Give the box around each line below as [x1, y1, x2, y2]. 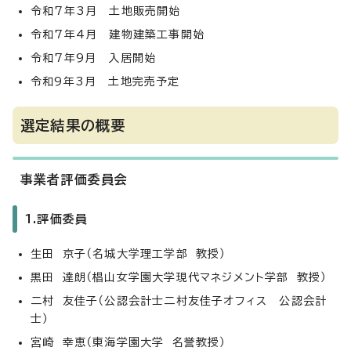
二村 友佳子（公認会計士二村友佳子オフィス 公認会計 [31, 295, 327, 306]
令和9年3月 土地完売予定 [31, 75, 180, 87]
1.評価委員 [25, 212, 89, 225]
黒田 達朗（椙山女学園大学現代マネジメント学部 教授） [31, 271, 327, 283]
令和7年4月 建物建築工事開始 [31, 28, 204, 40]
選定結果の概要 [20, 118, 126, 132]
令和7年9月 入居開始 [31, 52, 157, 63]
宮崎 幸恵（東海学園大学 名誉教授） [31, 336, 226, 348]
